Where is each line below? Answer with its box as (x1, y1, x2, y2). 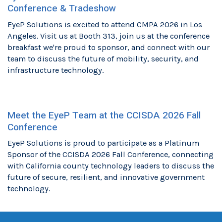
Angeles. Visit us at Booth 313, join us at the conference (7, 31, 210, 41)
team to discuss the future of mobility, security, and (7, 54, 199, 64)
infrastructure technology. (7, 65, 104, 75)
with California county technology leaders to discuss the (7, 161, 214, 171)
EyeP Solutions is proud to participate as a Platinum (7, 138, 199, 148)
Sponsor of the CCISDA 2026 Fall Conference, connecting (7, 150, 214, 160)
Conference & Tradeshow (7, 1, 116, 16)
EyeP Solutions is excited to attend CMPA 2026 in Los (7, 20, 202, 30)
